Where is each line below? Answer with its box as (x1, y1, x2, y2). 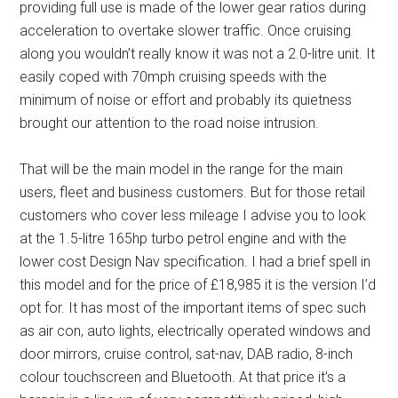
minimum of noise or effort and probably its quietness (20, 91, 353, 108)
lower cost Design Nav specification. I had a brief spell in (20, 252, 371, 270)
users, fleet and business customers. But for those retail (20, 183, 366, 201)
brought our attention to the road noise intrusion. (20, 114, 320, 131)
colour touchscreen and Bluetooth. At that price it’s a (20, 368, 346, 386)
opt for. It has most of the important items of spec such (20, 298, 367, 316)
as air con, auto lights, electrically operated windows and (20, 322, 371, 339)
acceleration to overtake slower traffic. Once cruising (20, 21, 352, 39)
